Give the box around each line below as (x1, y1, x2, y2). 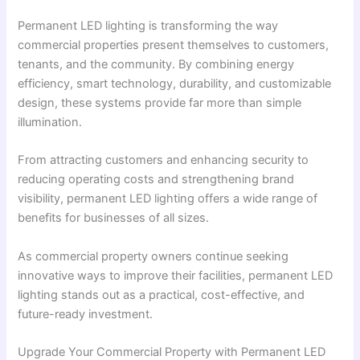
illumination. (18, 114, 83, 129)
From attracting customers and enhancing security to (18, 153, 309, 168)
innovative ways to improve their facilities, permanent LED (18, 268, 333, 283)
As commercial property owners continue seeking (18, 248, 289, 264)
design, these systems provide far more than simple (18, 95, 302, 110)
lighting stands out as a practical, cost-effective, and (18, 287, 305, 302)
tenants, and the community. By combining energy (18, 56, 295, 72)
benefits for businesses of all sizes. (18, 211, 210, 226)
